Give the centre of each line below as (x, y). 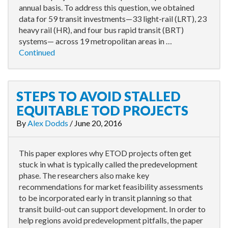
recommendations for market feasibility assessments (111, 187)
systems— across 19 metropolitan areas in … (95, 41)
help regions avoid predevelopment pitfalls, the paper (111, 220)
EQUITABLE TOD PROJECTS (102, 110)
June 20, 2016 (98, 123)
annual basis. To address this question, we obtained (107, 7)
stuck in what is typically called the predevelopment (108, 164)
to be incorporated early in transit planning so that (105, 198)
